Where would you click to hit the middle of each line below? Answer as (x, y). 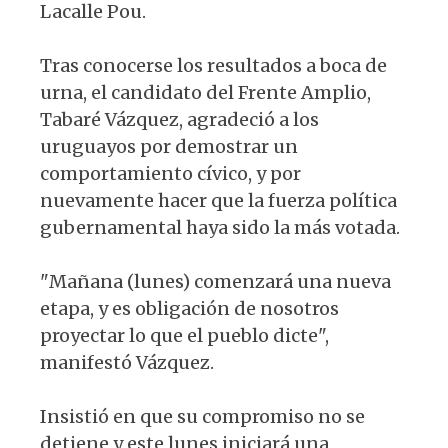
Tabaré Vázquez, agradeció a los (179, 119)
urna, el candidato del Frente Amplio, (205, 92)
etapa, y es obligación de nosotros (189, 308)
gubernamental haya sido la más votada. (220, 227)
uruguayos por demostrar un (169, 146)
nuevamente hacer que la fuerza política (218, 200)
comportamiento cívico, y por (170, 173)
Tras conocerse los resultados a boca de (213, 65)
